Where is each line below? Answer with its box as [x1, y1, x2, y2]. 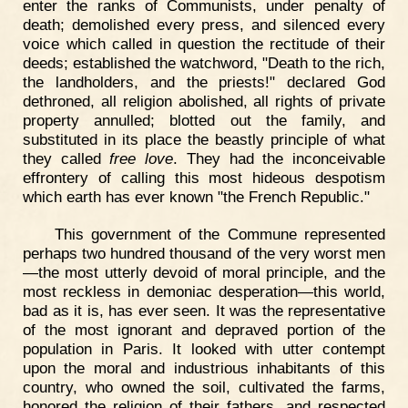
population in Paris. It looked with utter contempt [23, 340, 385, 359]
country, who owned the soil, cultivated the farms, [23, 378, 385, 397]
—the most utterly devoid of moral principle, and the [23, 263, 385, 282]
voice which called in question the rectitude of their [23, 34, 385, 53]
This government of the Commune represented [54, 225, 385, 244]
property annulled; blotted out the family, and [23, 110, 385, 129]
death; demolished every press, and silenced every [23, 15, 385, 34]
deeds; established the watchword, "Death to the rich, [23, 53, 385, 72]
